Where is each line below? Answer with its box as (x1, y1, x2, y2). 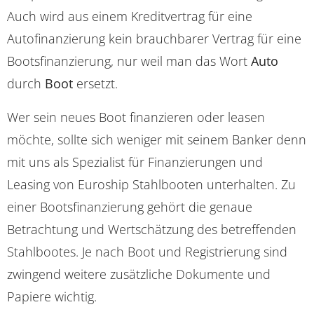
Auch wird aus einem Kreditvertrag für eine (7, 8, 252, 25)
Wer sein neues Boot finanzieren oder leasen (7, 109, 265, 126)
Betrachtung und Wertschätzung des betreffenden (7, 221, 296, 238)
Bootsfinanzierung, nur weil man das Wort (7, 53, 251, 70)
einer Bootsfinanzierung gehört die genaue (7, 198, 252, 216)
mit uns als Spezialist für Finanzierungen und (7, 153, 263, 171)
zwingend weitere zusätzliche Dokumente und (7, 266, 271, 283)
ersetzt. (73, 75, 118, 93)
